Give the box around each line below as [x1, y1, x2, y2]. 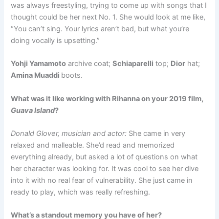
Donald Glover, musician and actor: [11, 129, 129, 138]
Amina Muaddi [11, 71, 62, 80]
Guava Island [11, 106, 55, 115]
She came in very [129, 129, 186, 138]
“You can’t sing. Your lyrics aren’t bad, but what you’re [11, 24, 190, 34]
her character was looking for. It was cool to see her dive [11, 164, 199, 174]
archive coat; [66, 59, 113, 68]
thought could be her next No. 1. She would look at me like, [11, 13, 206, 22]
